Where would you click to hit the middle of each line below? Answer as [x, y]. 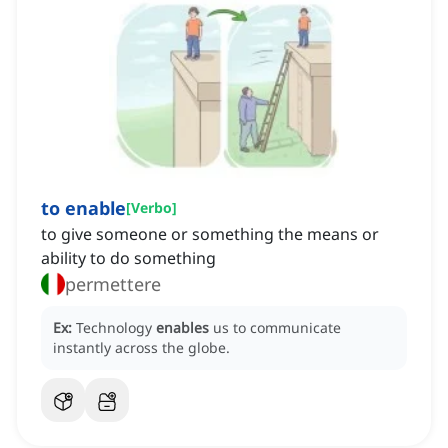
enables [182, 328]
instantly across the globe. [141, 348]
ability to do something [128, 258]
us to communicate [277, 328]
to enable [83, 208]
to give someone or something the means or [210, 234]
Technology [116, 328]
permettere [113, 284]
